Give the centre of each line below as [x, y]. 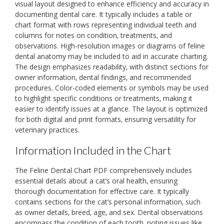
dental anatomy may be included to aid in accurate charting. [111, 56]
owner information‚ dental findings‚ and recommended [103, 77]
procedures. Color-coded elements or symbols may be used [112, 88]
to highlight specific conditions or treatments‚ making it [104, 98]
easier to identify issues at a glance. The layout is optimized [111, 109]
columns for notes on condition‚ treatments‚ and [93, 35]
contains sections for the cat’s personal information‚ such [108, 201]
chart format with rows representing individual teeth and [106, 25]
